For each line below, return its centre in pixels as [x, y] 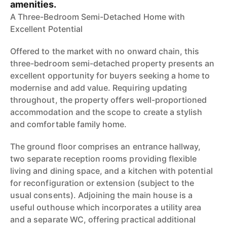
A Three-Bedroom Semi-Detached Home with [98, 17]
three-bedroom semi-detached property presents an [112, 63]
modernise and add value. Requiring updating [99, 88]
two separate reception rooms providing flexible [104, 159]
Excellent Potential [46, 29]
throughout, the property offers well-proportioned [109, 100]
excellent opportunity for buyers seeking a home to [110, 75]
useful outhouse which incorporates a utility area [106, 207]
